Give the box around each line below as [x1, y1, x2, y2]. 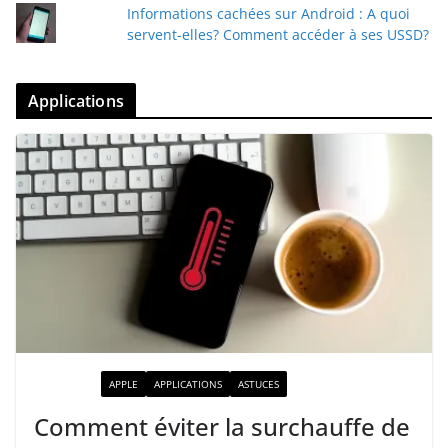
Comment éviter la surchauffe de [34, 409, 410, 443]
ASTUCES [238, 376, 279, 391]
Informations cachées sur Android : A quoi [126, 4, 410, 24]
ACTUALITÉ [42, 376, 93, 391]
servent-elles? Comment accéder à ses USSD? [126, 25, 429, 45]
